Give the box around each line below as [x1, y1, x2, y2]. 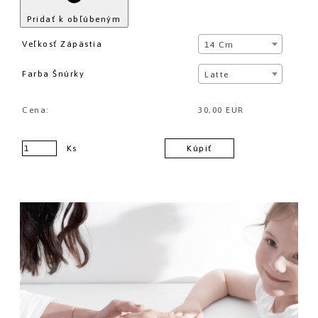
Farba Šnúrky [22, 68, 84, 79]
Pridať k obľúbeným [27, 13, 121, 24]
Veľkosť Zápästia [22, 38, 102, 49]
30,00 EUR [198, 104, 244, 115]
